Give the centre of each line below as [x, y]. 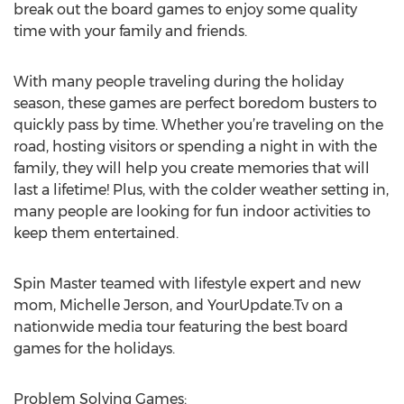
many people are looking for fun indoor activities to [192, 211]
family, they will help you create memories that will [192, 168]
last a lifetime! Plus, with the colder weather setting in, [201, 190]
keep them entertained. [96, 233]
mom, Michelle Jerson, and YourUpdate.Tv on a [178, 305]
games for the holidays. [94, 349]
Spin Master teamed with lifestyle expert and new [187, 284]
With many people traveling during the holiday [179, 82]
